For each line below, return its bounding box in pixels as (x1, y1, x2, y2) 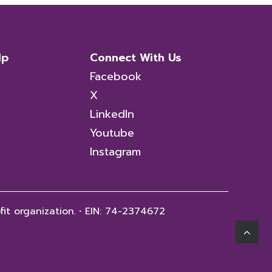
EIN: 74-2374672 (81, 204, 165, 219)
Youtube (90, 124, 134, 141)
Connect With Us (90, 49, 182, 66)
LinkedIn (90, 106, 134, 123)
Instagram (90, 143, 141, 160)
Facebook (90, 68, 141, 85)
